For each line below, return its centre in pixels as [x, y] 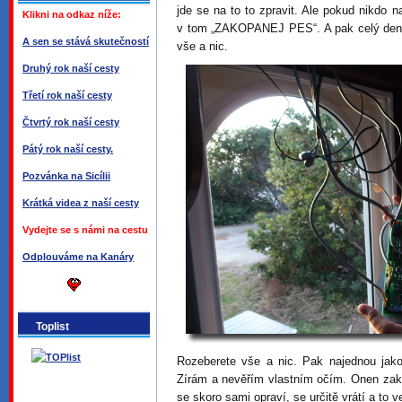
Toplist [52, 327]
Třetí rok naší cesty [67, 95]
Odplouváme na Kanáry [78, 257]
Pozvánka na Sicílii [66, 176]
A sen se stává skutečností [86, 41]
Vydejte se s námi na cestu [85, 230]
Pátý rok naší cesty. [68, 149]
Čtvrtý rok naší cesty [71, 122]
